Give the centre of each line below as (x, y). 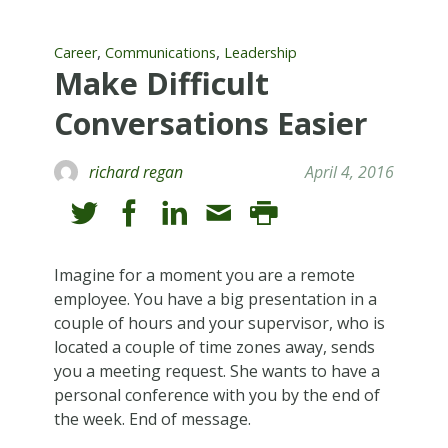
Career (75, 52)
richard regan (135, 171)
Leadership (260, 52)
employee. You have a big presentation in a (215, 298)
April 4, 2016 (350, 171)
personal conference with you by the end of (216, 394)
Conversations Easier (210, 123)
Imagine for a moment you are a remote (204, 274)
